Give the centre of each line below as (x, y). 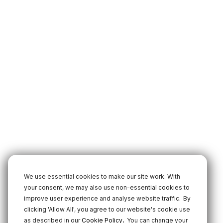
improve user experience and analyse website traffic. (102, 198)
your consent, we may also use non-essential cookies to (107, 187)
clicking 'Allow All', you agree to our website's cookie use (107, 209)
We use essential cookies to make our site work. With (102, 176)
